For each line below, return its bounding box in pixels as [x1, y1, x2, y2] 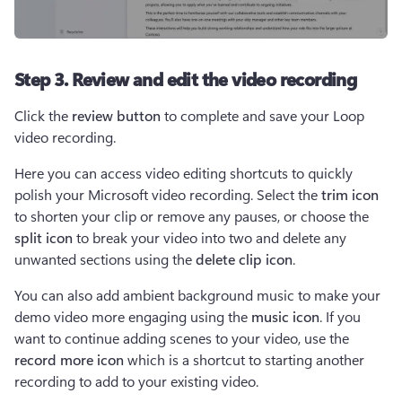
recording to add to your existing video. [14, 371, 266, 390]
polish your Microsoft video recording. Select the [14, 184, 321, 204]
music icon [251, 306, 319, 326]
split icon [14, 227, 76, 247]
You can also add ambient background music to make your [14, 284, 380, 304]
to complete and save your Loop [161, 105, 364, 125]
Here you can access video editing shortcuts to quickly [14, 162, 353, 182]
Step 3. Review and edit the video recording [14, 66, 357, 91]
